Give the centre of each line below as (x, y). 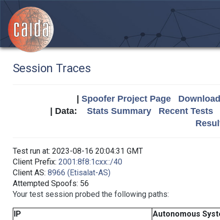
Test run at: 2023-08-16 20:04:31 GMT (78, 151)
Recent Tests (186, 111)
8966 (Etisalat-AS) (79, 173)
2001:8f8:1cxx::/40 (90, 162)
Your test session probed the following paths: (91, 194)
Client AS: (30, 173)
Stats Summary (119, 111)
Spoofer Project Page (126, 99)
